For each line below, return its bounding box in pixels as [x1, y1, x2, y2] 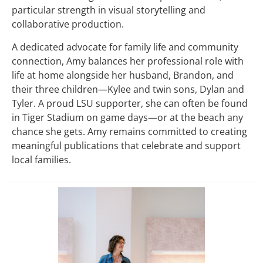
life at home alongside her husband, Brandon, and [12, 68, 234, 82]
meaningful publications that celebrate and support [12, 139, 241, 152]
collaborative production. [12, 18, 124, 31]
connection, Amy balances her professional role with [12, 54, 244, 68]
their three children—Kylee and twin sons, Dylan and [12, 82, 244, 96]
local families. [12, 153, 71, 166]
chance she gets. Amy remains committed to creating [12, 124, 247, 138]
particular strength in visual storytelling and [12, 4, 205, 17]
